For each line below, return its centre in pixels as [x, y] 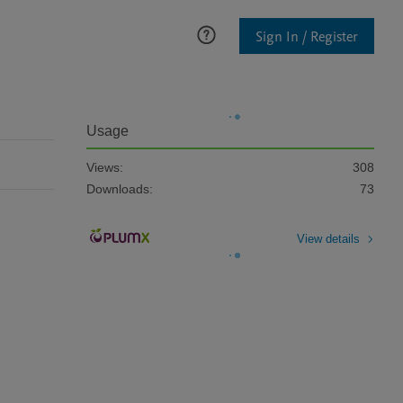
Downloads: [120, 189]
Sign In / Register [307, 36]
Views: [105, 167]
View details [328, 238]
